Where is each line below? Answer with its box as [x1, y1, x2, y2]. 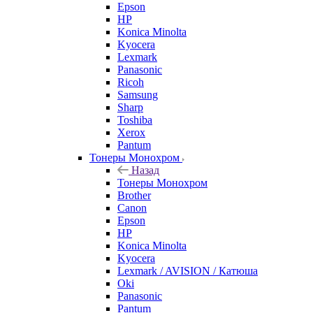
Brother [117, 189, 151, 201]
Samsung [117, 89, 158, 101]
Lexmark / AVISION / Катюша [117, 265, 258, 277]
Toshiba [117, 114, 152, 126]
